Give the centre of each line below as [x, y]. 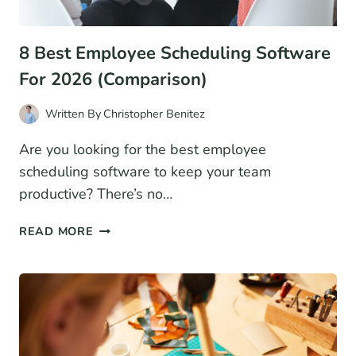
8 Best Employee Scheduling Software [175, 53]
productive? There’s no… [96, 194]
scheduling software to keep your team [145, 172]
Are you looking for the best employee [143, 150]
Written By [73, 114]
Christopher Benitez [155, 114]
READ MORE [56, 232]
